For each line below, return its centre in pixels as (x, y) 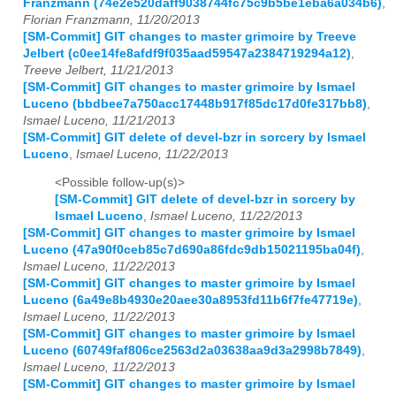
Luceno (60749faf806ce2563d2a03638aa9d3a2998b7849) (192, 351)
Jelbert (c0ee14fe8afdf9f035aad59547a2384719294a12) (187, 53)
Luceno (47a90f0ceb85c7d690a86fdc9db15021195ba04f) (192, 250)
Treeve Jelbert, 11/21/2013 (98, 70)
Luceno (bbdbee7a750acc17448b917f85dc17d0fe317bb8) (195, 103)
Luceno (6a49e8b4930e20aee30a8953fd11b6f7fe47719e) (190, 301)
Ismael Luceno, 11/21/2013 (99, 120)
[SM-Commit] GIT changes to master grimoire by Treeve (190, 36)
